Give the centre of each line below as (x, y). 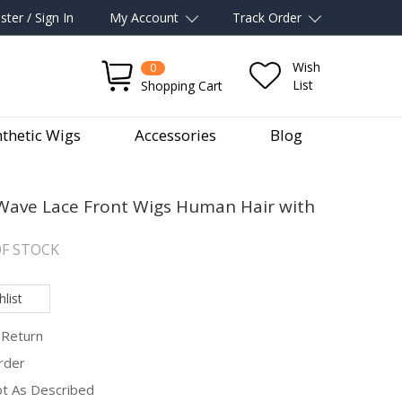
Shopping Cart (182, 86)
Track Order (267, 17)
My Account (144, 17)
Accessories (175, 135)
